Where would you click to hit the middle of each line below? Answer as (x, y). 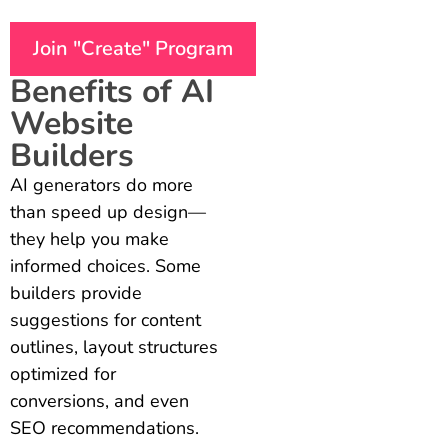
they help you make (89, 238)
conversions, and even (99, 400)
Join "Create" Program (133, 48)
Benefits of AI (112, 91)
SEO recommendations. (104, 427)
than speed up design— (108, 211)
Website (71, 123)
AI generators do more (101, 184)
